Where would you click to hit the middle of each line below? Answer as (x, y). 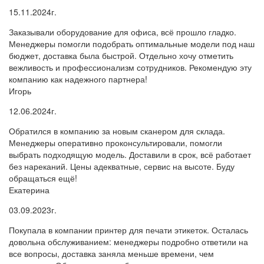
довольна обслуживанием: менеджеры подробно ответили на (128, 241)
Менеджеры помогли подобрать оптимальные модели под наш (132, 43)
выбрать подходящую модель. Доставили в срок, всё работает (130, 154)
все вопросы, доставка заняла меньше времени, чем (111, 253)
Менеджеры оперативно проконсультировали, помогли (115, 142)
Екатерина (29, 189)
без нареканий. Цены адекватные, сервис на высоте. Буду (122, 166)
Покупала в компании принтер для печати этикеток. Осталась (128, 230)
